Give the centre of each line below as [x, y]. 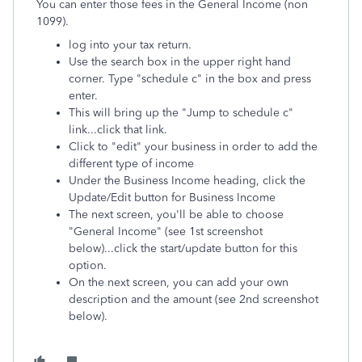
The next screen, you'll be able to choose [176, 215]
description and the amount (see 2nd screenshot [194, 299]
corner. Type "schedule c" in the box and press [190, 79]
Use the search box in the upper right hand [180, 62]
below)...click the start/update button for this [183, 248]
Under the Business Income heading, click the [187, 181]
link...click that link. [118, 130]
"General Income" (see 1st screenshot [166, 232]
